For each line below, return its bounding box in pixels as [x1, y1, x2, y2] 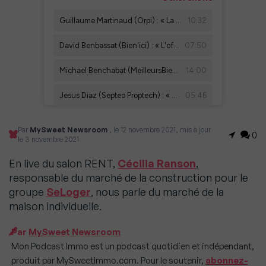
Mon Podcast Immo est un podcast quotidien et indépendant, [11, 240, 255, 252]
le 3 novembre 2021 [18, 135, 80, 144]
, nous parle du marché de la [91, 185, 224, 198]
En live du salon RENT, [9, 157, 118, 170]
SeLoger [46, 185, 91, 198]
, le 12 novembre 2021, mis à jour [109, 125, 211, 134]
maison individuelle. [9, 199, 102, 213]
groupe [9, 185, 46, 198]
